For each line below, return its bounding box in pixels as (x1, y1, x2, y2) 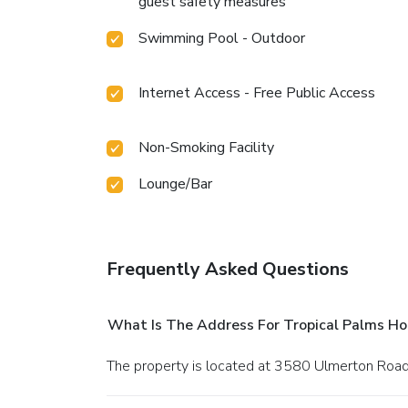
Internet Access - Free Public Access (138, 82, 375, 103)
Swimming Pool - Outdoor (138, 27, 305, 48)
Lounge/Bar (138, 173, 212, 194)
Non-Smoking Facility (138, 137, 274, 158)
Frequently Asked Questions (107, 256, 349, 281)
